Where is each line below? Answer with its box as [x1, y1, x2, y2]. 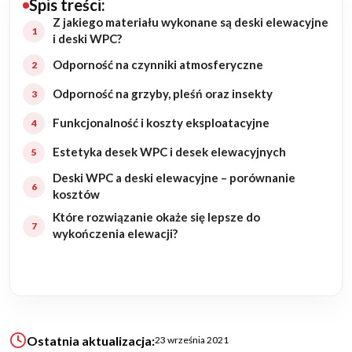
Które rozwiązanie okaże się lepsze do [53, 210, 260, 225]
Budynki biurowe [17, 178, 122, 195]
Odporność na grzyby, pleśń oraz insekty [53, 86, 273, 101]
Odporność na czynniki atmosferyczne [53, 57, 263, 72]
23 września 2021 [155, 334, 229, 346]
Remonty [17, 138, 75, 155]
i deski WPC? [53, 31, 122, 46]
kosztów [53, 187, 100, 202]
